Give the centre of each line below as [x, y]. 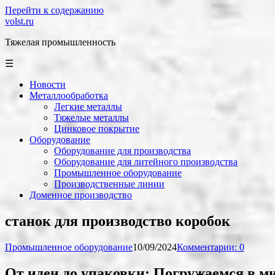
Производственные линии [109, 184]
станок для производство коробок [118, 221]
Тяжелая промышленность [60, 42]
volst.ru [19, 21]
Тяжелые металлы [91, 118]
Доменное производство [81, 195]
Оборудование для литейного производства [146, 162]
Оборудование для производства [122, 151]
